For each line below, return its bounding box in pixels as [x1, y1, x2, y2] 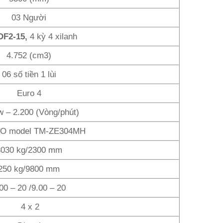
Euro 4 [16, 88, 41, 98]
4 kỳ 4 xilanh [29, 31, 77, 41]
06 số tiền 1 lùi [1, 69, 56, 79]
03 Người [11, 12, 47, 22]
